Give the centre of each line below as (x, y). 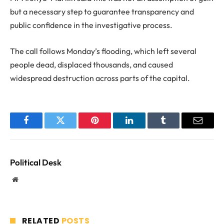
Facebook (43, 128)
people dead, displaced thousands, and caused (91, 64)
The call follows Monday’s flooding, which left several (103, 51)
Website (29, 179)
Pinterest (110, 128)
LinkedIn (145, 128)
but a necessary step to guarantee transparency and (102, 12)
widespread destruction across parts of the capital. (100, 78)
